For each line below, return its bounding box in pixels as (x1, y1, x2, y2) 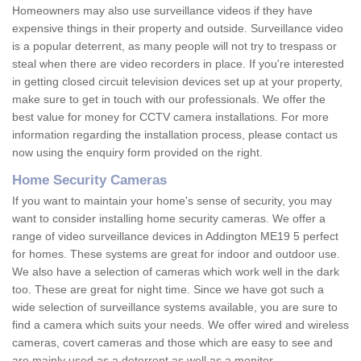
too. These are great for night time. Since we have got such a (12, 283, 324, 297)
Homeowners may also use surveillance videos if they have (12, 4, 313, 18)
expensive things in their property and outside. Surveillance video (12, 22, 343, 35)
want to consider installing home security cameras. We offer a (12, 212, 326, 226)
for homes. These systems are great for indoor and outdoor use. (12, 247, 340, 261)
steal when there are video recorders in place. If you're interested (12, 57, 344, 71)
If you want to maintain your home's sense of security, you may (12, 194, 332, 208)
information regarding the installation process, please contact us (12, 128, 338, 142)
